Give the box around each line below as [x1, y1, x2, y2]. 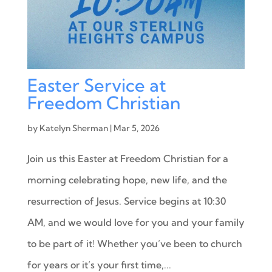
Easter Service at [27, 73, 166, 96]
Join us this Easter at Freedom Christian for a [27, 152, 228, 165]
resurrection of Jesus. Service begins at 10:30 [27, 194, 226, 207]
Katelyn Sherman [39, 122, 108, 134]
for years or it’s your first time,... [27, 258, 171, 271]
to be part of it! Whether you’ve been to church [27, 237, 242, 250]
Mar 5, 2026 [113, 122, 160, 134]
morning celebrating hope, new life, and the [27, 173, 227, 186]
